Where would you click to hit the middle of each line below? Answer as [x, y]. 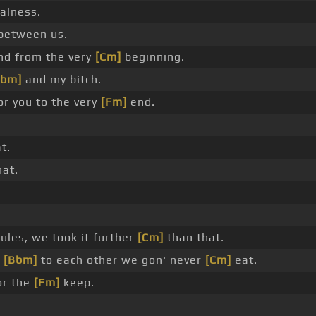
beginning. [153, 57]
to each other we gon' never [121, 260]
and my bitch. [62, 80]
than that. [194, 238]
